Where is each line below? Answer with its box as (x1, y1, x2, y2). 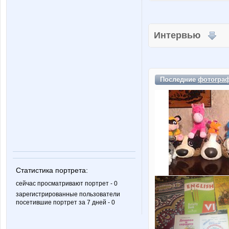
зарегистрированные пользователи (16, 191, 120, 198)
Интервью (154, 30, 208, 40)
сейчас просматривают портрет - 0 (16, 180, 118, 188)
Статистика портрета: (16, 166, 88, 175)
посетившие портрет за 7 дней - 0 (16, 199, 115, 207)
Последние (160, 76, 198, 83)
